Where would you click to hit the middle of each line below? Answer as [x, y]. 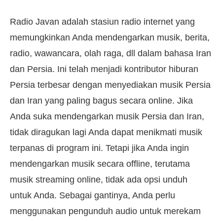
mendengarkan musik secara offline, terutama [100, 164]
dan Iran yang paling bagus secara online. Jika [101, 100]
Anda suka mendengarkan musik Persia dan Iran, [107, 116]
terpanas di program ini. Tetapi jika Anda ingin [99, 148]
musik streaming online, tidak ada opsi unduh [99, 179]
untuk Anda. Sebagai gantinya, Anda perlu [92, 195]
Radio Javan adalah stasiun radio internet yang [102, 21]
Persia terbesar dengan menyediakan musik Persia [110, 85]
